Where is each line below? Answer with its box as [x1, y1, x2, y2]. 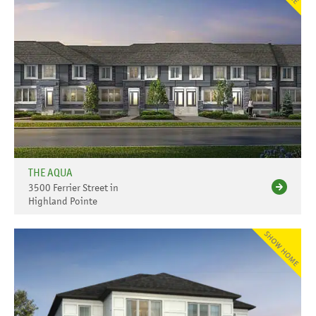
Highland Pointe [28, 194, 97, 207]
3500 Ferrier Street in [28, 181, 119, 193]
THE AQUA [28, 165, 73, 179]
